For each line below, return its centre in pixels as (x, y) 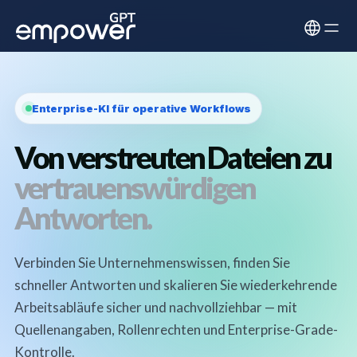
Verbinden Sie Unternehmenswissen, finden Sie (152, 263)
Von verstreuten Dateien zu (173, 157)
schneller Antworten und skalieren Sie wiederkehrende (176, 285)
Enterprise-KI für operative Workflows (141, 108)
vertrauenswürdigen (135, 187)
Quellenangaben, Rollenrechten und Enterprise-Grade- (176, 330)
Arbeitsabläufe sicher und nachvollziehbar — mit (156, 307)
